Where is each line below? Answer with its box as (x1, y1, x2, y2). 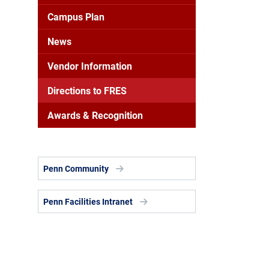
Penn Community (43, 163, 109, 174)
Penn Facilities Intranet (43, 196, 133, 207)
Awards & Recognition (47, 109, 143, 121)
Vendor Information (47, 59, 132, 72)
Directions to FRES (47, 84, 127, 97)
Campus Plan (47, 10, 104, 23)
